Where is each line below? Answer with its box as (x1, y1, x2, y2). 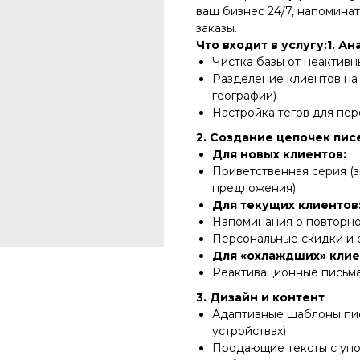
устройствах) (212, 323, 286, 338)
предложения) (212, 180, 296, 195)
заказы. (196, 20, 237, 35)
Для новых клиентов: (212, 146, 346, 162)
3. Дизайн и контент (196, 289, 325, 305)
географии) (212, 88, 276, 103)
